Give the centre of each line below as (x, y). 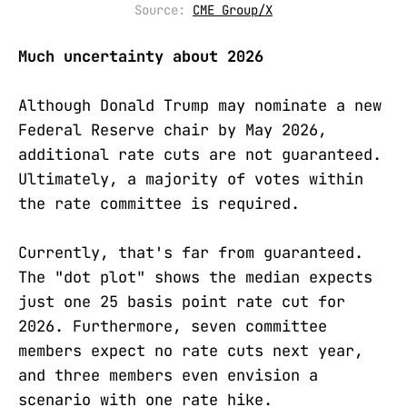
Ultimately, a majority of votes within (191, 179)
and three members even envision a (168, 376)
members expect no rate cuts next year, (191, 351)
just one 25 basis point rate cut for (182, 302)
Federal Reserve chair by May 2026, (173, 129)
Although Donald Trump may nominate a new (200, 105)
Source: (164, 10)
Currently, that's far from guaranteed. (191, 253)
